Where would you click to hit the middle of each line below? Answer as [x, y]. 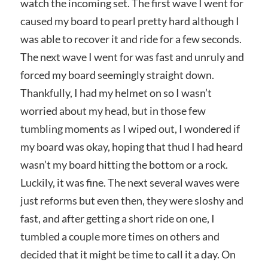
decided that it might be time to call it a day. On [128, 255]
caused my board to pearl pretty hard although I [130, 21]
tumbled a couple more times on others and [120, 237]
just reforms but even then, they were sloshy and [132, 201]
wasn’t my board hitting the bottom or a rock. [124, 165]
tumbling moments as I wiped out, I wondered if [130, 129]
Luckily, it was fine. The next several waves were [130, 183]
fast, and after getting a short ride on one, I [117, 219]
